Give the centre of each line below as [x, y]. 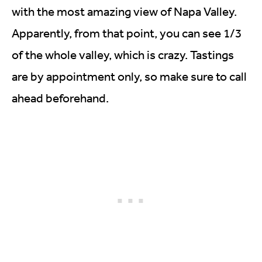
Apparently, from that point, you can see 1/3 [127, 33]
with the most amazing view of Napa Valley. [124, 11]
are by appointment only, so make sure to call [129, 76]
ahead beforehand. [60, 98]
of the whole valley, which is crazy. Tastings [123, 54]
